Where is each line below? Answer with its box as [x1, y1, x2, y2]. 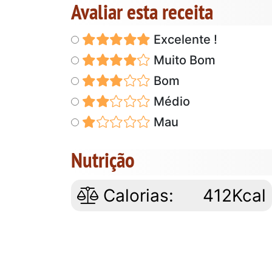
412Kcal [203, 185, 267, 206]
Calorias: [98, 185, 174, 206]
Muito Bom [150, 52, 216, 67]
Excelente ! [150, 32, 217, 47]
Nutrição [71, 145, 135, 174]
